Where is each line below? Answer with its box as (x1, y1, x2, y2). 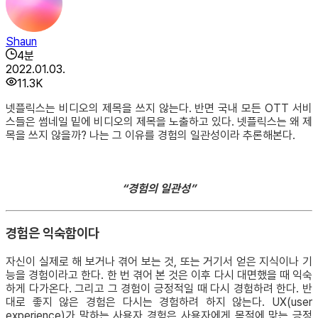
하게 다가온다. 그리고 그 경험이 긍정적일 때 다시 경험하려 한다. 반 (6, 281, 312, 295)
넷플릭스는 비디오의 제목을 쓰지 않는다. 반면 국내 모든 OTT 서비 (6, 101, 312, 115)
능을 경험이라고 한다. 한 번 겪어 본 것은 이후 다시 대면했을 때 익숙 (6, 268, 312, 282)
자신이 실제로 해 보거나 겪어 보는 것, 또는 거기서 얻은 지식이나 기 (6, 254, 312, 268)
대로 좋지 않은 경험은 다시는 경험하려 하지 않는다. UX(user (6, 295, 312, 309)
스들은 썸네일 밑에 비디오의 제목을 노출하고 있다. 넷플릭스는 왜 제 (6, 114, 312, 128)
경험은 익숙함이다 (6, 225, 99, 242)
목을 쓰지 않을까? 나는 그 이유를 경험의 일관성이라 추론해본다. (6, 128, 295, 142)
